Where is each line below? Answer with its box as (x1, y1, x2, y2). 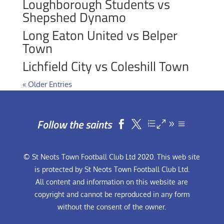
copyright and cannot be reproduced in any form (34, 190, 189, 198)
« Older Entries (22, 79, 72, 89)
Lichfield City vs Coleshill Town (22, 56, 189, 76)
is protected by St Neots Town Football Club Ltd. (34, 165, 189, 173)
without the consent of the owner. (57, 202, 166, 211)
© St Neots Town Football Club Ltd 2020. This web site (23, 152, 200, 161)
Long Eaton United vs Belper (22, 25, 177, 45)
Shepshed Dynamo (22, 7, 126, 27)
